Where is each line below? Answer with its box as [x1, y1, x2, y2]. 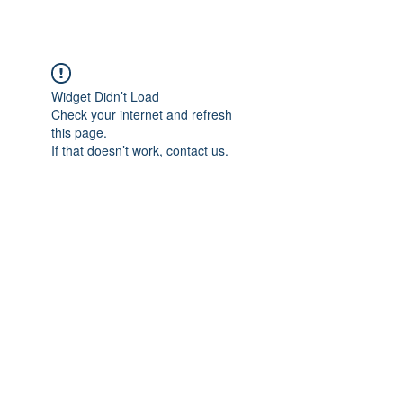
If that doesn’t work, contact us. [51, 141, 228, 159]
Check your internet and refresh [51, 105, 232, 123]
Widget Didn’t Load [51, 87, 159, 105]
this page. [51, 123, 107, 141]
